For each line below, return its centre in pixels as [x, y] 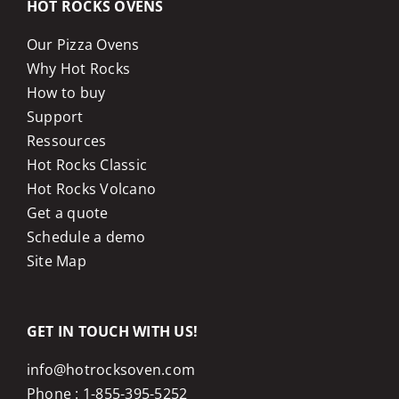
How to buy [66, 93]
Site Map [56, 261]
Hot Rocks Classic [87, 165]
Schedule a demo [86, 237]
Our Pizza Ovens [83, 45]
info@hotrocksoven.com [111, 370]
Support [55, 117]
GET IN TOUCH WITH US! [112, 331]
